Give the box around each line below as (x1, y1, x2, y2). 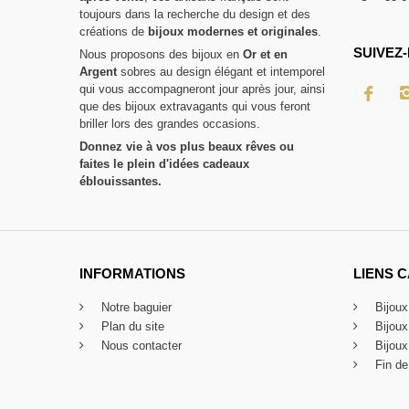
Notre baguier (98, 300, 172, 315)
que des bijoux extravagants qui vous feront (79, 100, 310, 114)
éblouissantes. (79, 174, 162, 189)
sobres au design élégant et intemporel (117, 65, 325, 79)
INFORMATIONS (79, 266, 185, 282)
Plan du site (98, 320, 164, 334)
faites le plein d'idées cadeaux (79, 157, 249, 172)
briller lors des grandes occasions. (79, 117, 260, 131)
